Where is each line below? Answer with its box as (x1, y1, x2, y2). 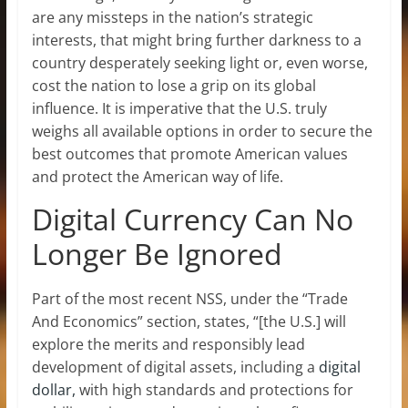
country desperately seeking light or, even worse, (31, 52, 368, 73)
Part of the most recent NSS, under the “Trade (31, 288, 348, 309)
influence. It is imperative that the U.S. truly (31, 97, 327, 118)
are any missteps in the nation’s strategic (31, 6, 313, 27)
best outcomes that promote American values (31, 143, 348, 164)
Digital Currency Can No (31, 199, 353, 239)
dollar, (31, 379, 76, 400)
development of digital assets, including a (31, 356, 319, 377)
